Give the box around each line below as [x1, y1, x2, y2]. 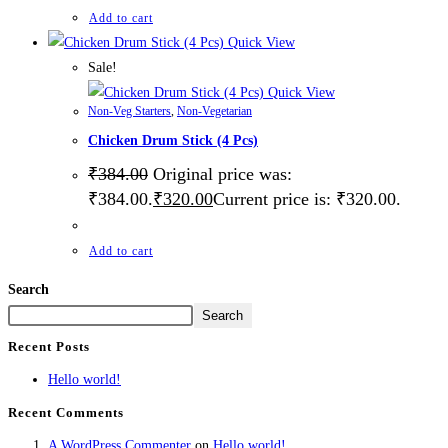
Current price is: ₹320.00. [213, 188, 401, 209]
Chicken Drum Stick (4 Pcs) [88, 133, 258, 149]
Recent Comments [8, 404, 124, 420]
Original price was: [153, 163, 292, 184]
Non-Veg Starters [88, 103, 171, 118]
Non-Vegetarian [177, 103, 252, 118]
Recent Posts [8, 338, 90, 354]
